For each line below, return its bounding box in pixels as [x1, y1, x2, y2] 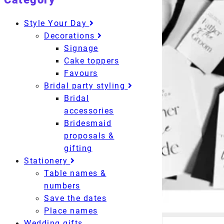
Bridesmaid [64, 119, 111, 128]
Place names [44, 206, 98, 215]
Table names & [44, 169, 106, 178]
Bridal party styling [44, 81, 128, 90]
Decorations [44, 31, 97, 40]
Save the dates [44, 194, 106, 203]
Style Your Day [24, 19, 89, 28]
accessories [64, 106, 114, 115]
